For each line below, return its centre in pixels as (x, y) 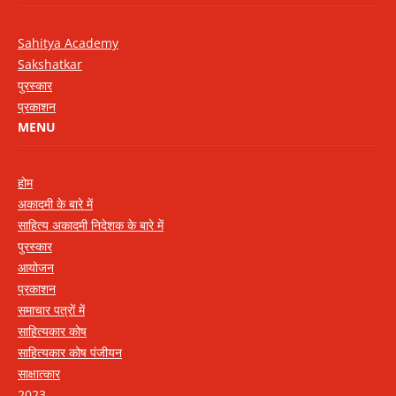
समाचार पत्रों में (51, 310)
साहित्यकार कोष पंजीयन (70, 353)
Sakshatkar (50, 65)
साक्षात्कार (39, 374)
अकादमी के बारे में (55, 204)
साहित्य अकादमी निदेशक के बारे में (91, 225)
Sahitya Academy (68, 43)
